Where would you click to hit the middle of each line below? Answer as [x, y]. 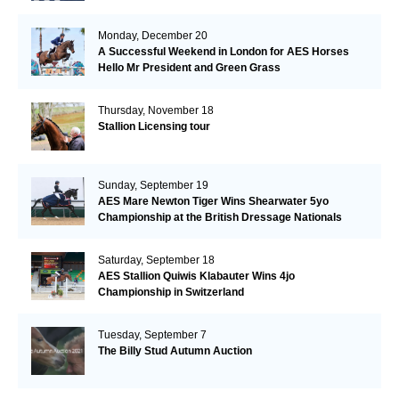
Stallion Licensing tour [154, 126]
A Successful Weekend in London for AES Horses [223, 51]
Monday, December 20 [152, 35]
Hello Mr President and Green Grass [189, 67]
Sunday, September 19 [153, 185]
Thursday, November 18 [155, 110]
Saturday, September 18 [156, 260]
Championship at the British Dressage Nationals [220, 217]
